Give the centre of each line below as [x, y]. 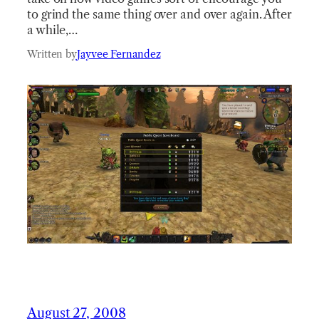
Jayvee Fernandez [119, 54]
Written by [52, 54]
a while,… [53, 30]
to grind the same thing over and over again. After [159, 15]
